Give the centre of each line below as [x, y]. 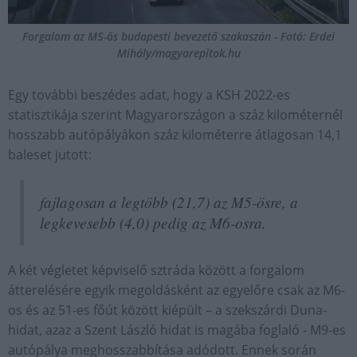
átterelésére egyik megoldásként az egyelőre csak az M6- [177, 290]
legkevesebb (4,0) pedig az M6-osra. [153, 223]
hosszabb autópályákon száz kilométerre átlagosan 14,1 [175, 135]
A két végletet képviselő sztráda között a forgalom [156, 271]
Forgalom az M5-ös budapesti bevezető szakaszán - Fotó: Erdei [178, 37]
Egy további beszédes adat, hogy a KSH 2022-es [149, 95]
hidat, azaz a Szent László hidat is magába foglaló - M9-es [177, 330]
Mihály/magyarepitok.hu [178, 53]
